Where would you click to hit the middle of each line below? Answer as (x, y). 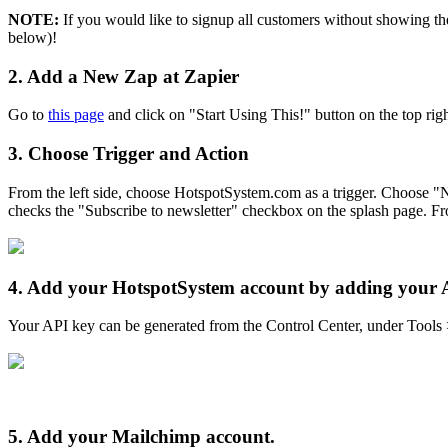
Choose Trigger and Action (138, 154)
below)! (32, 37)
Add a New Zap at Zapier (133, 76)
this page (76, 115)
